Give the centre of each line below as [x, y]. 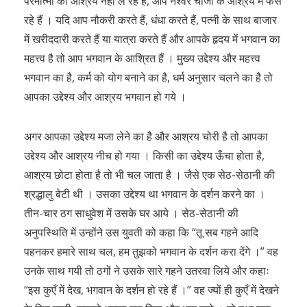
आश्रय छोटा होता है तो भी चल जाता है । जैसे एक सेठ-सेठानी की [149, 175]
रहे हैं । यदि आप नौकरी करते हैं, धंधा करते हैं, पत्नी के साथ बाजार [150, 20]
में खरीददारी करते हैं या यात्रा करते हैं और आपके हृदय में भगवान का [152, 39]
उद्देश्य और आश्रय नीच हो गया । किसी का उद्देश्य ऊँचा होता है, [144, 156]
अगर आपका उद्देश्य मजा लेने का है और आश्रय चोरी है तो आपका [146, 136]
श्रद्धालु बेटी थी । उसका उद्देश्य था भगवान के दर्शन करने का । [145, 194]
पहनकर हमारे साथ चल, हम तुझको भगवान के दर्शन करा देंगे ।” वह [151, 251]
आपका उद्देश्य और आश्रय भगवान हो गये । [105, 97]
